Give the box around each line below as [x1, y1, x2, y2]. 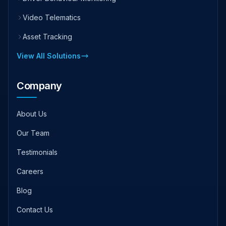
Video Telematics [23, 13, 81, 22]
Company [17, 79, 62, 92]
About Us [17, 109, 47, 118]
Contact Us [17, 205, 53, 214]
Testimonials [17, 147, 58, 156]
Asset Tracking [23, 32, 72, 41]
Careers [17, 166, 43, 176]
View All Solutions [17, 51, 81, 60]
